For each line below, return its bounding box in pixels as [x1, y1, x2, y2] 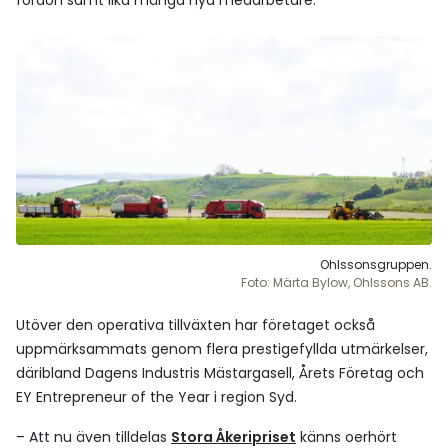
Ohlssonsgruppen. [320, 255, 432, 273]
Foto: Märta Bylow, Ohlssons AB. [241, 273, 432, 291]
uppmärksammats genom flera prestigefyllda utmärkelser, [16, 338, 428, 359]
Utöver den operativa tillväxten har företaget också [16, 314, 375, 335]
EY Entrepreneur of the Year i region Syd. [16, 386, 297, 407]
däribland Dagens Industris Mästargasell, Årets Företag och [16, 362, 424, 383]
